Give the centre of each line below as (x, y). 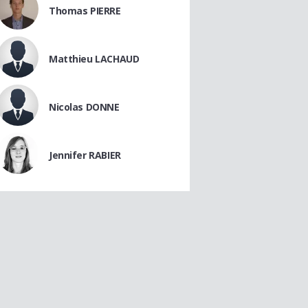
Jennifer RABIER (85, 155)
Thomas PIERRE (85, 11)
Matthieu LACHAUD (94, 59)
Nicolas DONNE (84, 107)
